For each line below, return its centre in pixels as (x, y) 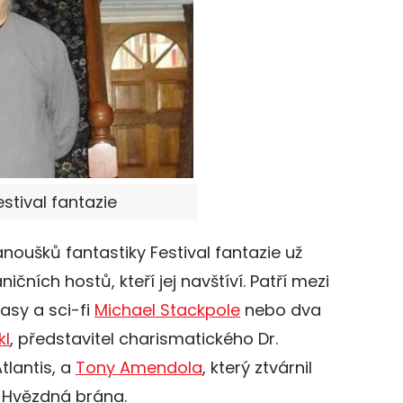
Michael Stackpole (167, 310)
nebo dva (281, 310)
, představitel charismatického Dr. (144, 339)
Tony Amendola (139, 368)
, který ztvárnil (257, 368)
